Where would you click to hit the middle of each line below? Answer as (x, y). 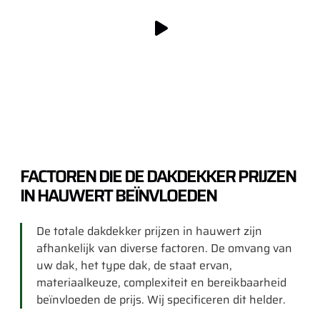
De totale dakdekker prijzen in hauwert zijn (149, 231)
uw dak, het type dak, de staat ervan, (134, 266)
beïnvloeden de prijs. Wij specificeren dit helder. (161, 300)
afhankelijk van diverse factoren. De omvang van (164, 249)
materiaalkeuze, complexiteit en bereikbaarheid (161, 283)
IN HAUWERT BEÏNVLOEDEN (118, 196)
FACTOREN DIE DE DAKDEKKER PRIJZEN (158, 177)
